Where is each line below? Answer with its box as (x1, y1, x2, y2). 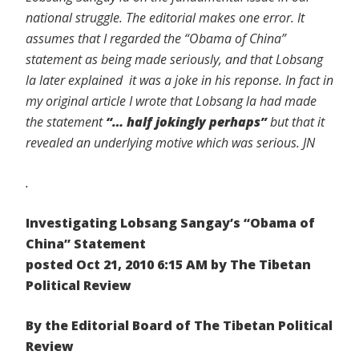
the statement (26, 112, 106, 131)
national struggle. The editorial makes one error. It (26, 8, 305, 26)
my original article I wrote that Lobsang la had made (26, 91, 317, 110)
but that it (267, 112, 325, 131)
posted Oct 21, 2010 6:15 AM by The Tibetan (26, 255, 311, 273)
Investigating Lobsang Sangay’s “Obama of (26, 213, 315, 232)
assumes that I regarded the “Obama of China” (26, 29, 286, 47)
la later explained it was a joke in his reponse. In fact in (26, 71, 333, 89)
